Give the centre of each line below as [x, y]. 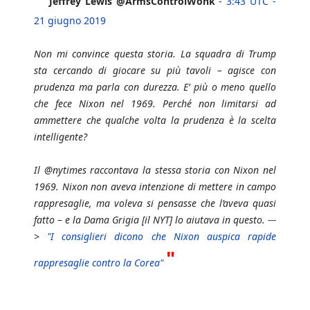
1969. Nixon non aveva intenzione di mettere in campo [155, 187]
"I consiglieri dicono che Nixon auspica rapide [162, 237]
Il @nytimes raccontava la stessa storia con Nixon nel [155, 170]
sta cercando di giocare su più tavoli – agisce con [155, 71]
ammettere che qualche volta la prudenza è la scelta [155, 120]
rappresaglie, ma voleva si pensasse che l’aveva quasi [155, 203]
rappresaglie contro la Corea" [99, 263]
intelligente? [61, 137]
